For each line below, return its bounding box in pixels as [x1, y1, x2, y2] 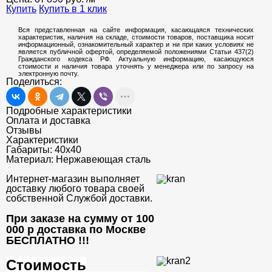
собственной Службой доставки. [6, 193, 152, 203]
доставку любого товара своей [6, 183, 144, 194]
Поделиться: [6, 76, 62, 87]
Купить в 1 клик [39, 4, 107, 14]
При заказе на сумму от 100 [6, 212, 154, 225]
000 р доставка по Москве [6, 223, 146, 236]
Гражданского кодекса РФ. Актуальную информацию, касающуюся [18, 55, 254, 63]
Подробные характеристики [6, 106, 132, 116]
